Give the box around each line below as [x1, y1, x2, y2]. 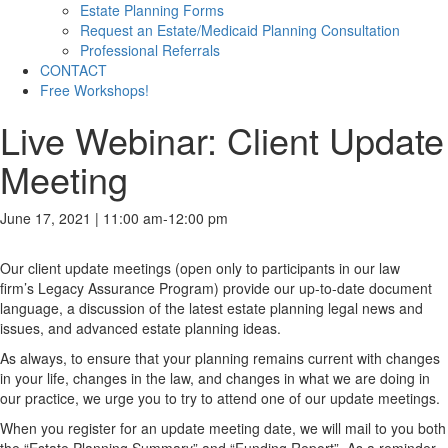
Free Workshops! [40, 79, 149, 100]
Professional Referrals [80, 39, 220, 60]
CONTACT [40, 59, 107, 80]
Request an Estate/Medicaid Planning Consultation [80, 19, 400, 40]
